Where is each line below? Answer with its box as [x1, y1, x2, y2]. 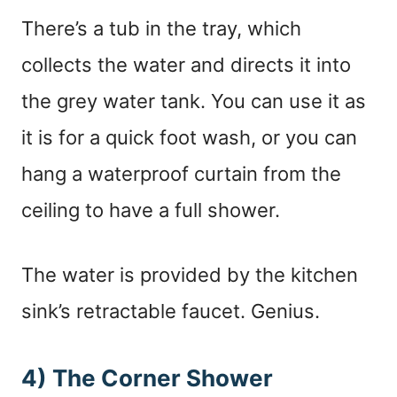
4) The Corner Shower [21, 364, 273, 393]
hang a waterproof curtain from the [21, 162, 341, 186]
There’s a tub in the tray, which [21, 17, 301, 41]
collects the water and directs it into [21, 53, 351, 77]
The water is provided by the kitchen [21, 263, 358, 287]
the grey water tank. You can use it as [21, 90, 366, 113]
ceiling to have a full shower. [21, 198, 280, 222]
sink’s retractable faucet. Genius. [21, 300, 320, 323]
